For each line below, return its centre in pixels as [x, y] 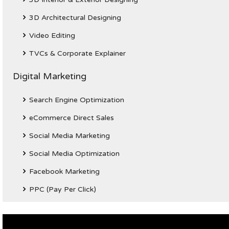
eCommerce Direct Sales [72, 118]
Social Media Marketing [70, 136]
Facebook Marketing [64, 171]
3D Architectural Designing [75, 18]
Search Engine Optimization [77, 100]
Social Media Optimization [74, 154]
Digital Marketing [50, 76]
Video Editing [52, 36]
